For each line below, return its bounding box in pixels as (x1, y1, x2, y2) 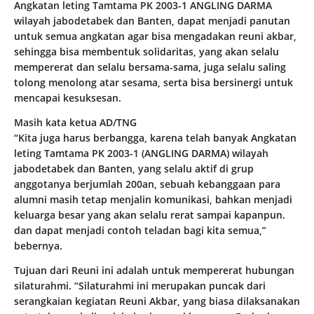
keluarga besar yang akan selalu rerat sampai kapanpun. (14, 208, 285, 222)
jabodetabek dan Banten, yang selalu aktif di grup (14, 162, 254, 176)
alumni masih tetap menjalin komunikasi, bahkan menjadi (14, 193, 292, 207)
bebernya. (14, 239, 62, 253)
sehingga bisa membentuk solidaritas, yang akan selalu (14, 45, 279, 59)
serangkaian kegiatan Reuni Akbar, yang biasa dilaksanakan (14, 294, 300, 308)
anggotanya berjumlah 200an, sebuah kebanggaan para (14, 177, 280, 191)
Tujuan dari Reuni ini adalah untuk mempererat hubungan (14, 264, 294, 278)
